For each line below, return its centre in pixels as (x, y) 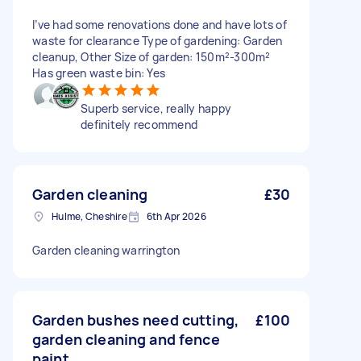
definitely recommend (139, 124)
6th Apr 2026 (176, 216)
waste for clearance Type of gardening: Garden (158, 41)
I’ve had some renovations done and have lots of (160, 25)
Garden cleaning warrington (106, 250)
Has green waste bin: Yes (99, 73)
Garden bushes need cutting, (136, 320)
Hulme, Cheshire (89, 216)
